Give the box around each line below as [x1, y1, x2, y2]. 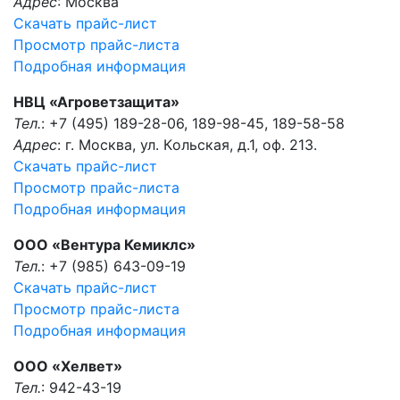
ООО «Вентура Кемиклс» [13, 236, 196, 254]
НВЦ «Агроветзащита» [13, 93, 179, 111]
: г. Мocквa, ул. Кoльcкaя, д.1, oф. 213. [57, 136, 317, 154]
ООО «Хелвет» [13, 357, 122, 375]
